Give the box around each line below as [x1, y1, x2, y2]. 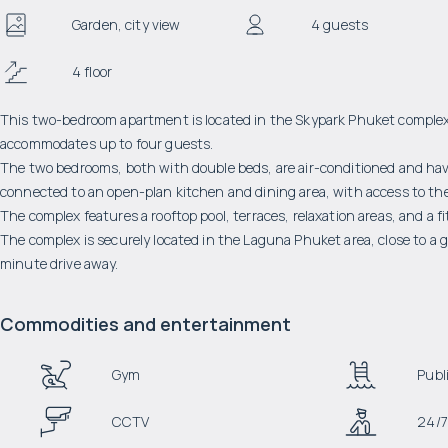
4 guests [310, 15, 369, 34]
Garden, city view [72, 15, 181, 34]
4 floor [72, 62, 112, 81]
